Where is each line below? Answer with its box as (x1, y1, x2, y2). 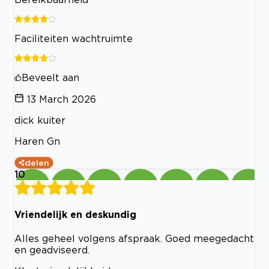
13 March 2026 (27, 93, 96, 104)
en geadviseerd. (14, 244, 89, 256)
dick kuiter (14, 114, 65, 125)
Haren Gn (14, 135, 60, 147)
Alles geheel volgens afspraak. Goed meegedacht (14, 233, 254, 244)
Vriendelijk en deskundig (14, 208, 136, 220)
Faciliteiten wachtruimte (14, 32, 133, 44)
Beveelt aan (22, 71, 79, 83)
